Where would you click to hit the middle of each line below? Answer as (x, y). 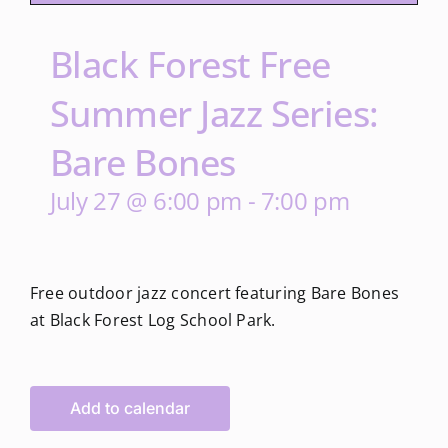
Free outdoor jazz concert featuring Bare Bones (215, 293)
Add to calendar (130, 408)
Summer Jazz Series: (214, 114)
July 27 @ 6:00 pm (146, 201)
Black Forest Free (190, 65)
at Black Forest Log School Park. (153, 320)
